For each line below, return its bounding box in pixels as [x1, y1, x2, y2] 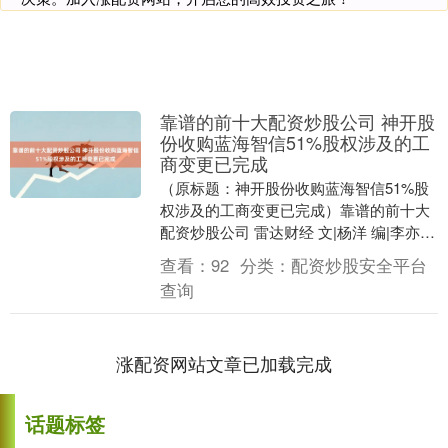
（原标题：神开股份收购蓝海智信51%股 [159, 176, 429, 198]
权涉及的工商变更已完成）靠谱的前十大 [159, 198, 430, 220]
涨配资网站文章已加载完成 [116, 349, 332, 376]
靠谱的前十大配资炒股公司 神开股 [159, 107, 435, 134]
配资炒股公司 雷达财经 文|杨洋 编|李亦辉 [159, 220, 435, 242]
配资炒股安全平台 [290, 252, 427, 277]
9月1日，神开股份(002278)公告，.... [159, 242, 400, 264]
